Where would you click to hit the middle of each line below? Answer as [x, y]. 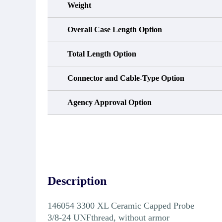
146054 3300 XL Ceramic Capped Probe [121, 205]
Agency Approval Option [110, 102]
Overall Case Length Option [115, 29]
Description [77, 181]
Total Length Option [102, 54]
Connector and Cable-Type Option [126, 78]
